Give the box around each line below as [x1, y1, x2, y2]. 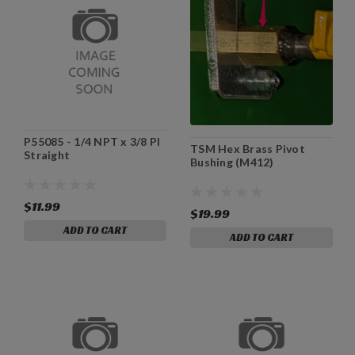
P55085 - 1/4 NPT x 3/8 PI [24, 134, 161, 148]
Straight [24, 147, 70, 162]
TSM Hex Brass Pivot [190, 141, 305, 155]
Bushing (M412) [190, 155, 274, 169]
